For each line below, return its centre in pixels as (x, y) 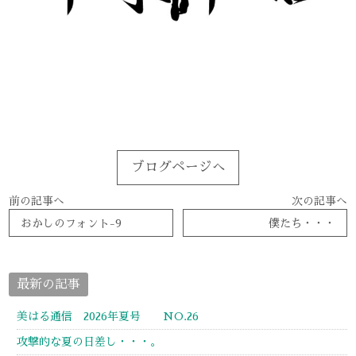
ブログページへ (178, 168)
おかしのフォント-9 (72, 223)
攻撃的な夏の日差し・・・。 (89, 342)
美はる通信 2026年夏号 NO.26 (108, 317)
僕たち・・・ (302, 223)
